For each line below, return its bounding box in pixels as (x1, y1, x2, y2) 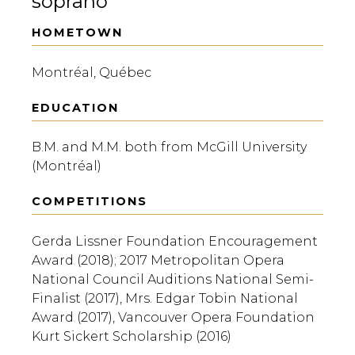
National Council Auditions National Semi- (32, 272, 314, 288)
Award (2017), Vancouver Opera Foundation (32, 310, 315, 326)
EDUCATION (32, 100, 119, 115)
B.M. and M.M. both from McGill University (32, 139, 307, 155)
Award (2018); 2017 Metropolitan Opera (32, 253, 284, 269)
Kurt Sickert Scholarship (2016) (32, 329, 231, 345)
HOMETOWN (32, 25, 123, 40)
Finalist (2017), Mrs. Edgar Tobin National (32, 291, 298, 307)
